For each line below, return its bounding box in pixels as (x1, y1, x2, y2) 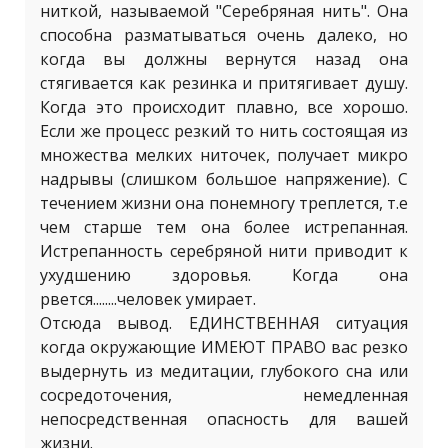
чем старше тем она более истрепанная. (40, 216, 408, 238)
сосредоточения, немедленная (40, 384, 408, 406)
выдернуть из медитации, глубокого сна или (40, 360, 408, 382)
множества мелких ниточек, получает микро (40, 144, 408, 166)
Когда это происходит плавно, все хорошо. (40, 96, 408, 118)
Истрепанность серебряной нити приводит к (40, 240, 408, 262)
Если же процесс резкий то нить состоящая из (40, 120, 408, 142)
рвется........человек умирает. (40, 288, 256, 310)
